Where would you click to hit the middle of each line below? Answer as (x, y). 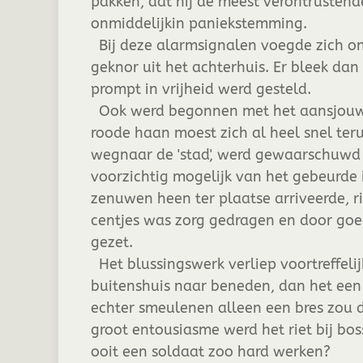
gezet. (114, 242)
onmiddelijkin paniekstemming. (199, 23)
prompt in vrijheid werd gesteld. (203, 89)
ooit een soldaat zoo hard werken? (211, 352)
